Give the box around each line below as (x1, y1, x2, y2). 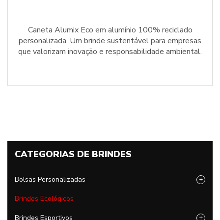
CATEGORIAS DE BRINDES (15, 148, 132, 160)
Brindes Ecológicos (15, 194, 74, 203)
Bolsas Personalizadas (15, 175, 85, 184)
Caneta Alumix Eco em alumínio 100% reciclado (27, 25, 192, 35)
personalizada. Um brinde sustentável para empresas (19, 35, 201, 46)
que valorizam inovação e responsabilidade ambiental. (18, 46, 202, 57)
